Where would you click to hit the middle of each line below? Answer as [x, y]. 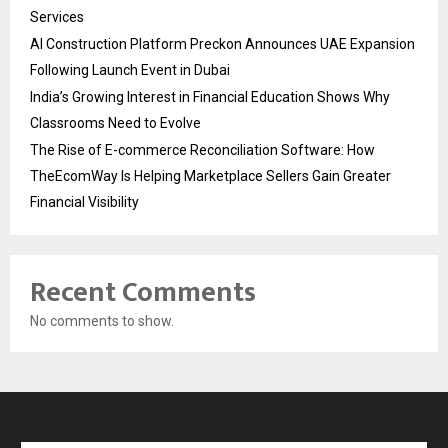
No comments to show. [102, 320]
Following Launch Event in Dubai [130, 69]
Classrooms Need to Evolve [115, 122]
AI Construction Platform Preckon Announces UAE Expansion [222, 43]
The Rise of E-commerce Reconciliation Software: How [202, 149]
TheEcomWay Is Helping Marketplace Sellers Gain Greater [210, 175]
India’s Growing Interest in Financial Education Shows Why [210, 96]
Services [57, 16]
